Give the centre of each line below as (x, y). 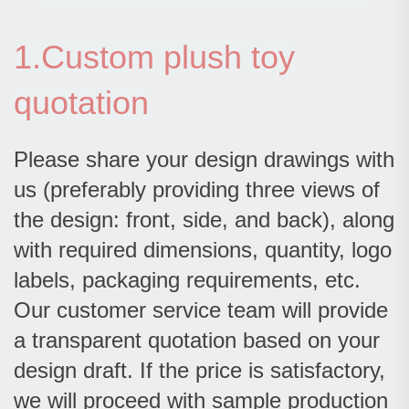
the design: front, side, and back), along (204, 220)
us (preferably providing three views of (197, 190)
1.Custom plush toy (154, 58)
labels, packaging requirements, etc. (187, 280)
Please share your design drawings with (204, 160)
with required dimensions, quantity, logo (203, 250)
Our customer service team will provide (201, 310)
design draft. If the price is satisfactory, (199, 371)
